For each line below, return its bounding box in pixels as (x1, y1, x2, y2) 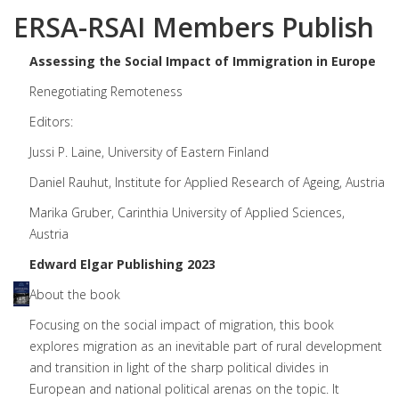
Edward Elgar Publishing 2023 (29, 256, 216, 273)
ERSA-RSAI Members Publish (13, 9, 374, 45)
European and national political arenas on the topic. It (29, 380, 339, 397)
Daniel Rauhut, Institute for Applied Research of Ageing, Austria (29, 174, 385, 191)
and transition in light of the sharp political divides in (29, 359, 329, 376)
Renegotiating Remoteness (29, 83, 183, 100)
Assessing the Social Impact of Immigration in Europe (29, 53, 376, 69)
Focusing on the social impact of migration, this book (29, 316, 334, 333)
